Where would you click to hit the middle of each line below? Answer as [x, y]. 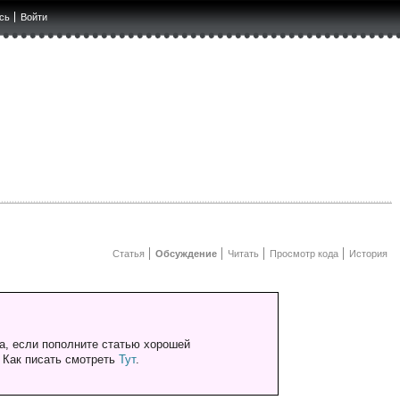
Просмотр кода [304, 254]
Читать [243, 254]
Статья [128, 254]
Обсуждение [186, 254]
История [368, 254]
